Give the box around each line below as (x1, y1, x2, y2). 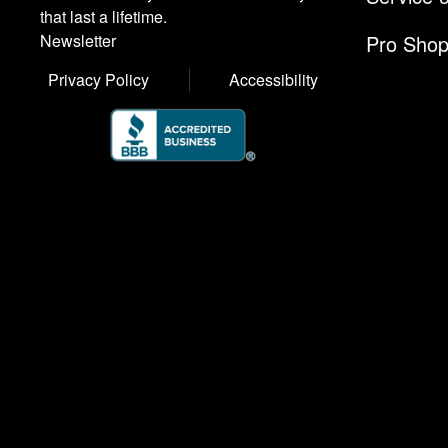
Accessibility (229, 68, 318, 92)
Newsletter (40, 29, 116, 53)
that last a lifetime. (40, 5, 167, 29)
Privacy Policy (48, 68, 149, 92)
